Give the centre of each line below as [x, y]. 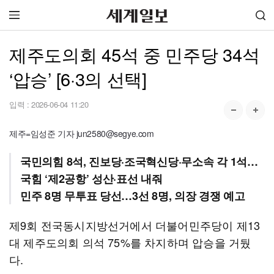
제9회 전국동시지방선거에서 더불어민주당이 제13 [135, 225]
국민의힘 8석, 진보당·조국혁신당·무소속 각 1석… [139, 161]
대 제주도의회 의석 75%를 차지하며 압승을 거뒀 [130, 242]
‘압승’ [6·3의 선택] [78, 79]
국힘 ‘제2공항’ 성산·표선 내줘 [91, 179]
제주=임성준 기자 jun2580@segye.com [82, 133]
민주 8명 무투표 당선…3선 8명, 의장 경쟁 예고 [133, 196]
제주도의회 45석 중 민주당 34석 [135, 54]
